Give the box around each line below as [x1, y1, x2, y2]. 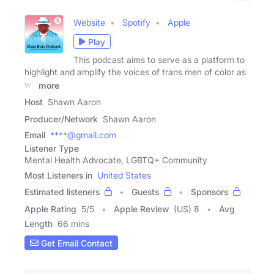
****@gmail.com [50, 130, 116, 141]
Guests [131, 187, 159, 198]
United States [97, 170, 151, 181]
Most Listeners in [24, 170, 92, 181]
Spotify [122, 17, 150, 28]
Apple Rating [24, 204, 76, 215]
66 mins [57, 218, 89, 229]
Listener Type [24, 143, 79, 154]
